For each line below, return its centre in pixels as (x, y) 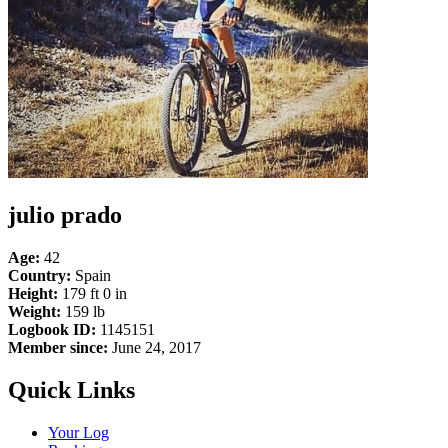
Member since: (58, 347)
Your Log (78, 432)
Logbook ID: (52, 329)
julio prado (65, 214)
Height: (33, 293)
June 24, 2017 (154, 347)
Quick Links (71, 389)
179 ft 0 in (92, 293)
